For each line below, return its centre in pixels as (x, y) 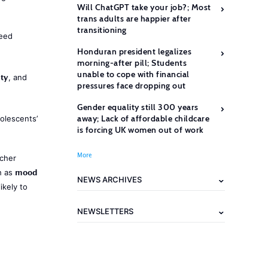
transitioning (102, 30)
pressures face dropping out (132, 86)
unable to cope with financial (133, 74)
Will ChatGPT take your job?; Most (144, 7)
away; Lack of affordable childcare (143, 118)
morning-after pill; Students (132, 63)
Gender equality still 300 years (138, 107)
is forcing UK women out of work (141, 130)
